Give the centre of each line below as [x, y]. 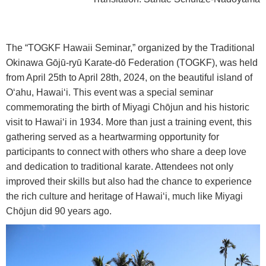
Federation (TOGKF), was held [192, 63]
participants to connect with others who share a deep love [126, 152]
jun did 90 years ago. [68, 211]
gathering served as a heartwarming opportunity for [113, 137]
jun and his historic [210, 107]
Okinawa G [29, 63]
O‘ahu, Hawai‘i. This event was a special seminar [110, 93]
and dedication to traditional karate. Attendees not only [120, 167]
